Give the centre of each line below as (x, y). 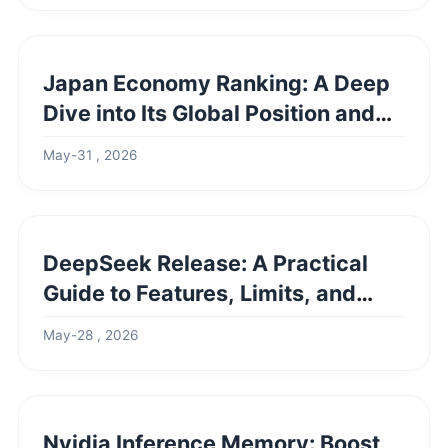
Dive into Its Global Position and (209, 113)
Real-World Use (125, 323)
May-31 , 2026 (90, 155)
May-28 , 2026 (90, 335)
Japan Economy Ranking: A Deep (216, 83)
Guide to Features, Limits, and (199, 293)
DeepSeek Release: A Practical (205, 263)
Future (76, 143)
